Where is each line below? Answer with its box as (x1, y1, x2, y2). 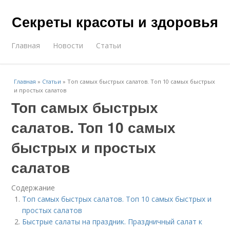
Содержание (11, 183, 55, 193)
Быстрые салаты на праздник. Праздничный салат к (22, 217, 203, 226)
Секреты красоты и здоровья (12, 12, 218, 31)
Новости (53, 41, 84, 50)
